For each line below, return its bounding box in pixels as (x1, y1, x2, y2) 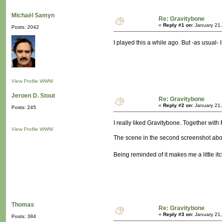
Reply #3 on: (163, 212, 193, 218)
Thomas (11, 201, 34, 209)
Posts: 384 (11, 214, 36, 220)
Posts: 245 (11, 105, 36, 111)
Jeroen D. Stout (11, 92, 55, 100)
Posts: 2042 (11, 24, 39, 30)
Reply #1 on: (163, 22, 193, 28)
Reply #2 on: (163, 103, 193, 109)
